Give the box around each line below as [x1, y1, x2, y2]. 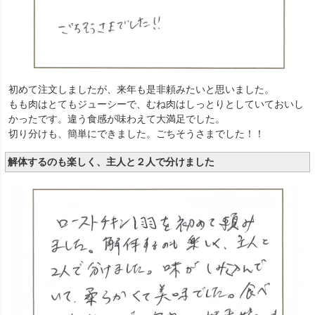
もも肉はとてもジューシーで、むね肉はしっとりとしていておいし [8, 98, 304, 110]
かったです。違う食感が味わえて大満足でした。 [8, 112, 225, 124]
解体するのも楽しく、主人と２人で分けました [8, 156, 214, 168]
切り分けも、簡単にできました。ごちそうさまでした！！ [8, 127, 264, 139]
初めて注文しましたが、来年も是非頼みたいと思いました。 [8, 83, 274, 95]
